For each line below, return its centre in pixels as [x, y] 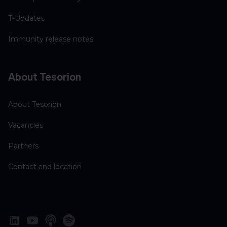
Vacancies [26, 125]
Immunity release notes [51, 39]
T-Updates [26, 18]
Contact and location [45, 167]
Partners [23, 146]
